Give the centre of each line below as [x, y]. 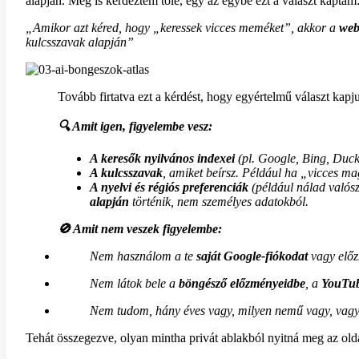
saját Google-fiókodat [252, 256]
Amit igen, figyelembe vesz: [141, 127]
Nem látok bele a [134, 284]
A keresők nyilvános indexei [162, 159]
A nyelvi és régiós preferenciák [169, 188]
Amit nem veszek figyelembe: [146, 229]
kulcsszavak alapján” [80, 42]
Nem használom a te [143, 256]
